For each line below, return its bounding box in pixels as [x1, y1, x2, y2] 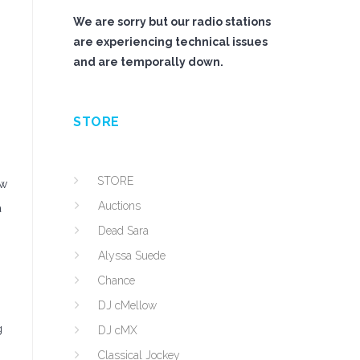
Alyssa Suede [98, 249, 166, 262]
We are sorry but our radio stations [73, 15, 271, 28]
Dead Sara [98, 224, 149, 237]
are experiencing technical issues [73, 35, 268, 48]
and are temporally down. [73, 55, 223, 68]
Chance [98, 274, 135, 287]
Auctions [98, 199, 141, 212]
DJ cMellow [98, 299, 157, 312]
